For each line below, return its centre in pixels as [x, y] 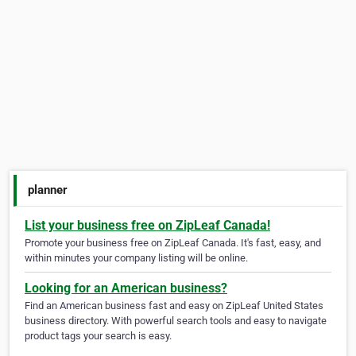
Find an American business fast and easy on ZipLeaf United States [174, 306]
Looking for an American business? [126, 288]
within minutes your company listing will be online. [136, 258]
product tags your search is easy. [98, 336]
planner [48, 190]
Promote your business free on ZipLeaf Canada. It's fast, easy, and [173, 243]
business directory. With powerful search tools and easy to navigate [176, 321]
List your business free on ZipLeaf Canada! [147, 226]
